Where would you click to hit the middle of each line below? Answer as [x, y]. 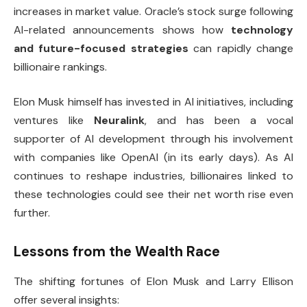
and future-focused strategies [101, 48]
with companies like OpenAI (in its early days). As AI [153, 158]
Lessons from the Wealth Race [117, 251]
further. [32, 213]
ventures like [54, 121]
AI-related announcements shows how [122, 29]
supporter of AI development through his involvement [153, 139]
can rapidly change [241, 48]
